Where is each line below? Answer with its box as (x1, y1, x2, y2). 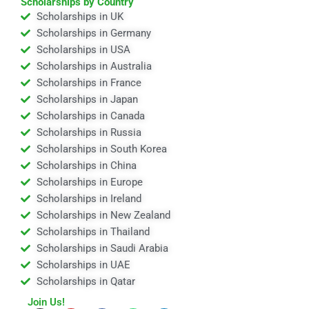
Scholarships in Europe (36, 176, 143, 189)
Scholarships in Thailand (36, 226, 150, 239)
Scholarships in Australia (36, 60, 152, 73)
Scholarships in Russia (36, 126, 141, 139)
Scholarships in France (36, 77, 141, 90)
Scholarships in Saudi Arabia (36, 242, 168, 255)
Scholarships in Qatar (36, 275, 135, 288)
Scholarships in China (36, 159, 137, 172)
